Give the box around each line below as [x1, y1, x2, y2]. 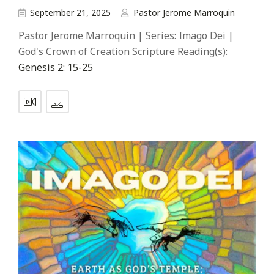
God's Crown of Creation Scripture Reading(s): [18, 45, 228, 59]
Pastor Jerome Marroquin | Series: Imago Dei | [18, 29, 234, 43]
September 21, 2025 [30, 7, 111, 19]
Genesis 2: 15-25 [18, 61, 93, 75]
